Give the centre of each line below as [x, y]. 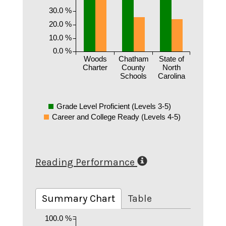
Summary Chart [78, 198]
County [133, 68]
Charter [95, 68]
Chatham [133, 59]
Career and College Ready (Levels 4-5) [116, 117]
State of [172, 59]
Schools [133, 76]
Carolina [172, 76]
